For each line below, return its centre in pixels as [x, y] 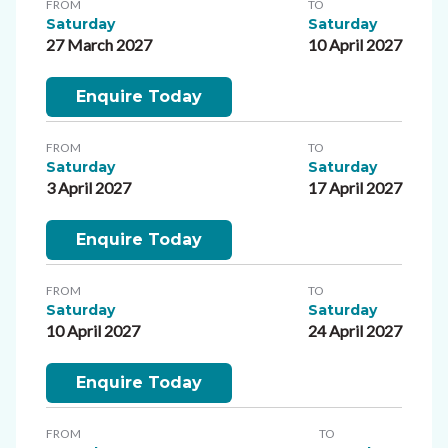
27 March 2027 [99, 44]
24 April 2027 [355, 330]
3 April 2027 [88, 187]
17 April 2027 [355, 187]
